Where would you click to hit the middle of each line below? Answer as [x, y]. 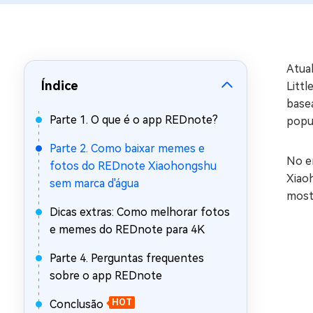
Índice [60, 86]
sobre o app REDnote [106, 276]
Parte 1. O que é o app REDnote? [134, 120]
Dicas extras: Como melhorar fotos [140, 212]
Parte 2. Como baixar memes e [127, 148]
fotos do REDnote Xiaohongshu [133, 166]
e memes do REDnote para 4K [127, 230]
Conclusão [77, 304]
